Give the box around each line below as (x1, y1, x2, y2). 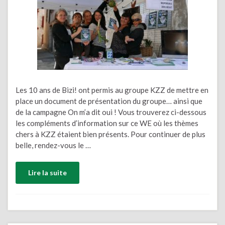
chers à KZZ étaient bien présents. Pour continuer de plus (16, 129, 205, 139)
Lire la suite (28, 168, 67, 177)
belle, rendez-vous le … (16, 140, 91, 150)
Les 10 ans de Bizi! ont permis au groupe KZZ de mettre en (16, 85, 208, 94)
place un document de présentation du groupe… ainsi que (16, 96, 202, 105)
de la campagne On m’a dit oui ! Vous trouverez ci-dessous (16, 107, 206, 117)
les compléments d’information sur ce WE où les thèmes (16, 118, 198, 128)
